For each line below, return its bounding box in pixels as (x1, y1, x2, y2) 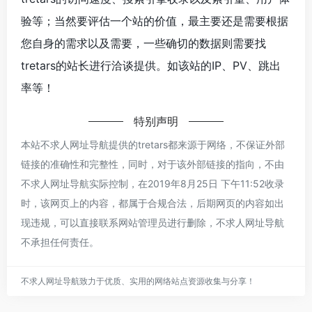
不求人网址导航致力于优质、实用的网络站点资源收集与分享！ (21, 275, 255, 286)
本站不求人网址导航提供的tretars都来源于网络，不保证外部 (21, 138, 285, 150)
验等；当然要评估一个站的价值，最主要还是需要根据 (21, 13, 288, 28)
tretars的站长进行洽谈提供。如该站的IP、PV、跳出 (21, 58, 281, 72)
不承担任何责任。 (21, 235, 99, 248)
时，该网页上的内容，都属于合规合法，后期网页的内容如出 (21, 196, 284, 209)
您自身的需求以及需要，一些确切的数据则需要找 (21, 36, 266, 50)
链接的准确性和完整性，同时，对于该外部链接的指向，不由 (21, 157, 284, 170)
